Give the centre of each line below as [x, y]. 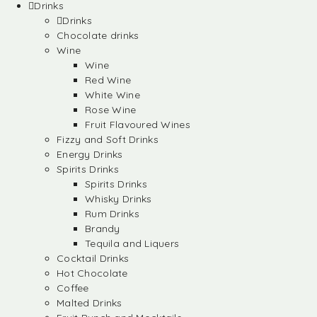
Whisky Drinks [119, 199]
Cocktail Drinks [93, 258]
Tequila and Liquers [132, 243]
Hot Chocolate [92, 273]
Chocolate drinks [98, 35]
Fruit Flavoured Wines [138, 125]
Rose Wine [111, 110]
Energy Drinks [90, 154]
